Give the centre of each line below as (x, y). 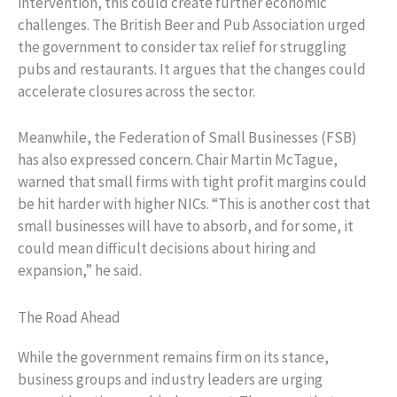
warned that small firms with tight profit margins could (192, 182)
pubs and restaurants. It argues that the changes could (192, 70)
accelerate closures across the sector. (136, 92)
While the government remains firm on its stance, (173, 357)
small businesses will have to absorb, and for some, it (186, 226)
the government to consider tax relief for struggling (182, 47)
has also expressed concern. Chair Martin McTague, (178, 160)
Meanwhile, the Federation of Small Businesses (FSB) (187, 138)
